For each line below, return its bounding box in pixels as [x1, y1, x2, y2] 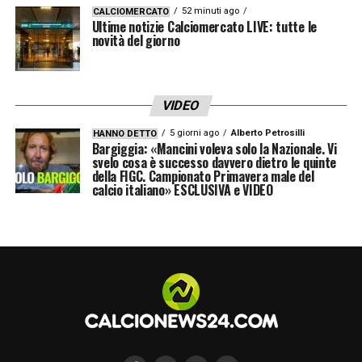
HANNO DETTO [92, 128, 157, 139]
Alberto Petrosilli [230, 127, 305, 138]
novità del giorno [91, 30, 180, 50]
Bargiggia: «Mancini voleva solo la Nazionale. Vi [91, 138, 337, 158]
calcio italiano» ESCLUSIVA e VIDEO [91, 179, 273, 200]
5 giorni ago [169, 127, 219, 138]
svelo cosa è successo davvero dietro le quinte [91, 152, 336, 172]
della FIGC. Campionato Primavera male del [91, 166, 314, 186]
